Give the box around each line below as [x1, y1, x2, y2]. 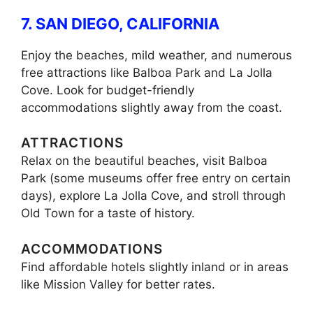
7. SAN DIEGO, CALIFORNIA [21, 14, 219, 33]
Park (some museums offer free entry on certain [21, 171, 291, 186]
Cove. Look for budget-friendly [21, 82, 194, 97]
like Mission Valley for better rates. [21, 277, 215, 291]
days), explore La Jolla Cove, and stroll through [21, 189, 286, 203]
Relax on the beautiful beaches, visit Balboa [21, 154, 268, 168]
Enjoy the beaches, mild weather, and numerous [21, 48, 292, 62]
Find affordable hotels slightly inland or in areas [21, 259, 289, 274]
